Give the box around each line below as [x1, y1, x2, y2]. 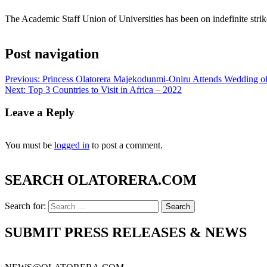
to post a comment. [89, 140, 163, 151]
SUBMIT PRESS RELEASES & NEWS [5, 224, 247, 240]
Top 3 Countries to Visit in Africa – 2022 [28, 84, 182, 95]
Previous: [5, 73, 40, 84]
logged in [54, 140, 89, 151]
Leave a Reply [5, 106, 74, 119]
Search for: [5, 200, 46, 211]
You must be [5, 140, 54, 151]
